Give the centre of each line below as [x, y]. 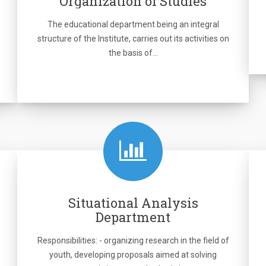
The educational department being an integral [133, 24]
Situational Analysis [133, 203]
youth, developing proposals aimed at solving [133, 255]
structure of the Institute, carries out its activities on [133, 39]
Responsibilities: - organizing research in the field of [133, 240]
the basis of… [133, 53]
